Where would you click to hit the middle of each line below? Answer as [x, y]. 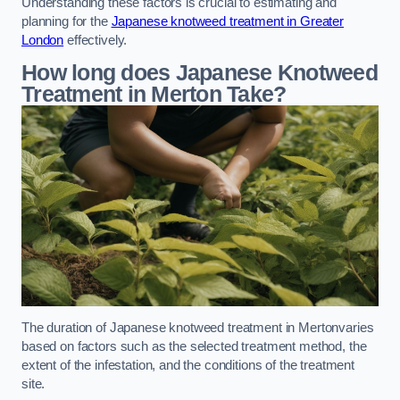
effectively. [96, 40]
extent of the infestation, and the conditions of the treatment [188, 366]
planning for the [67, 21]
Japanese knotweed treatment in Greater [228, 21]
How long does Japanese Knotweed [200, 73]
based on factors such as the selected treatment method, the [194, 347]
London [43, 40]
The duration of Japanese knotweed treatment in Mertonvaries [198, 328]
